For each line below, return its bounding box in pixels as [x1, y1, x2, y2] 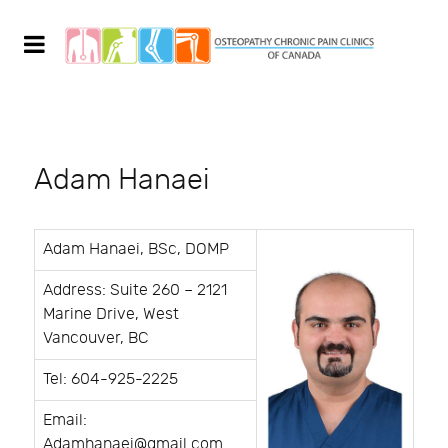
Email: [43, 411, 87, 431]
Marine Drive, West [43, 305, 179, 325]
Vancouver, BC [43, 329, 148, 349]
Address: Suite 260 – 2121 [43, 281, 227, 301]
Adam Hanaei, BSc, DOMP [43, 240, 229, 260]
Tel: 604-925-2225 [43, 370, 178, 390]
